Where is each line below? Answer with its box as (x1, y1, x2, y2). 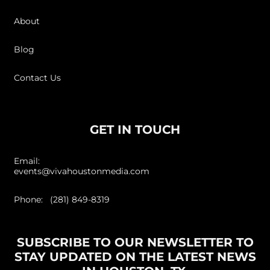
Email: (14, 155, 45, 166)
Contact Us (14, 72, 61, 83)
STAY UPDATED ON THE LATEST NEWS (14, 249, 256, 264)
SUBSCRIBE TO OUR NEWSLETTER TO (16, 234, 254, 250)
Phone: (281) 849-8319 (14, 193, 110, 205)
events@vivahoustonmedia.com (14, 165, 150, 177)
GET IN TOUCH (90, 122, 180, 137)
